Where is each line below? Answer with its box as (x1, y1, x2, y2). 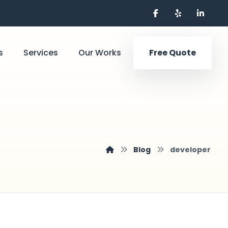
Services (23, 47, 58, 59)
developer (170, 145, 211, 155)
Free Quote (149, 47, 196, 59)
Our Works (78, 47, 121, 59)
